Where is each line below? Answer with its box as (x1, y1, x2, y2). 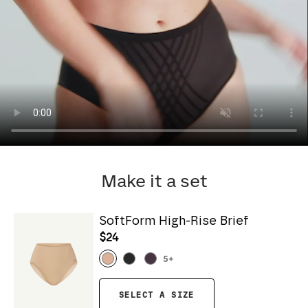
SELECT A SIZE (119, 291, 195, 300)
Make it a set (100, 173, 208, 191)
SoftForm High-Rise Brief (99, 215, 249, 228)
